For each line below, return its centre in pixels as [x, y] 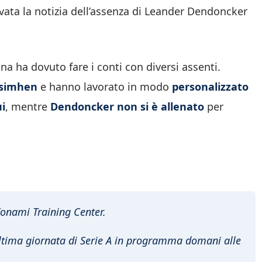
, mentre [28, 107]
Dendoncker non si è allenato [127, 107]
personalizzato [210, 87]
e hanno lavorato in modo [105, 87]
